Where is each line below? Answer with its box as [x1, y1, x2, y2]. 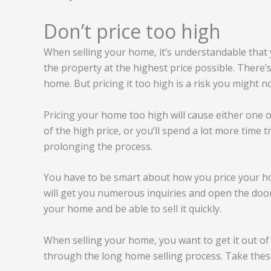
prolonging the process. [44, 139, 152, 153]
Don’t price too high [44, 18, 221, 45]
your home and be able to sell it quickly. [44, 202, 221, 216]
